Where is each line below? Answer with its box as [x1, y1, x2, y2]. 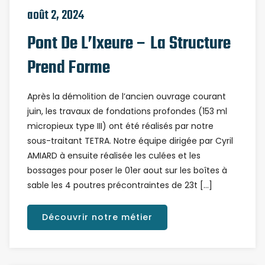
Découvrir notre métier [42, 211, 153, 223]
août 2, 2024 [27, 5, 84, 25]
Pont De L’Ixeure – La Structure [27, 30, 231, 57]
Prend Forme [27, 54, 110, 82]
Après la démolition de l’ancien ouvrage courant [27, 91, 226, 102]
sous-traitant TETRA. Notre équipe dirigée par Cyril [27, 135, 233, 147]
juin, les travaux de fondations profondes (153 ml [27, 105, 227, 117]
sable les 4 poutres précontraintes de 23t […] [27, 179, 212, 191]
